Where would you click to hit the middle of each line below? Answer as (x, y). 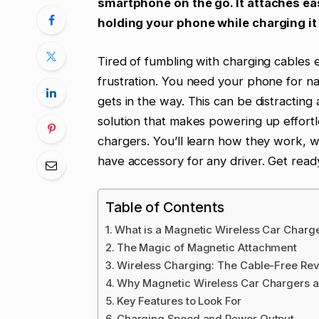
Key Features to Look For (179, 301)
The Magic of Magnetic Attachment (207, 248)
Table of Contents (164, 208)
